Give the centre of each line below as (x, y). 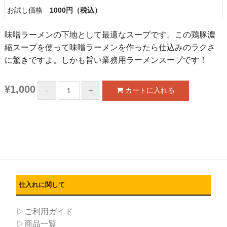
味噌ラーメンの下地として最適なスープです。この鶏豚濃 (110, 35)
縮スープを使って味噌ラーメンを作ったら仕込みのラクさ (110, 48)
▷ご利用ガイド (45, 211)
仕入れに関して (42, 184)
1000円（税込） (75, 10)
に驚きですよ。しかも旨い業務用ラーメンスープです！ (106, 60)
